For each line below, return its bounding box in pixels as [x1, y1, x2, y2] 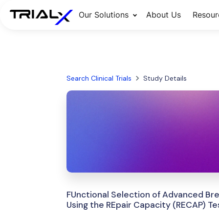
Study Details [143, 74, 187, 83]
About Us [146, 10, 181, 20]
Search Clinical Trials [66, 74, 131, 83]
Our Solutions [78, 10, 129, 20]
